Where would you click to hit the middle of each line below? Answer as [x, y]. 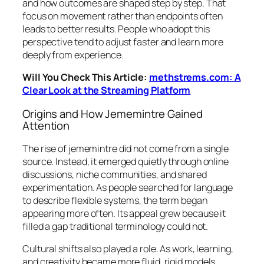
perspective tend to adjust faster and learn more [123, 42]
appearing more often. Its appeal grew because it [124, 214]
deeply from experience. [73, 55]
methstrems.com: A [195, 77]
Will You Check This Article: [86, 77]
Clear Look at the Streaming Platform [107, 90]
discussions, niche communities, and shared [115, 175]
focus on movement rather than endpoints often [123, 16]
